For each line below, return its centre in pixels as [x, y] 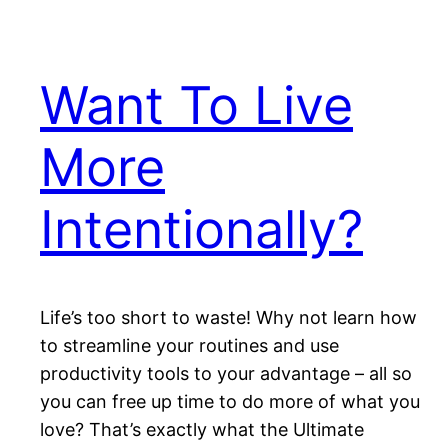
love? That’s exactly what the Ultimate [202, 430]
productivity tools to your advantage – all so [226, 374]
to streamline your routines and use [189, 346]
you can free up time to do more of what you [230, 402]
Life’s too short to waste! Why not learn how [228, 318]
